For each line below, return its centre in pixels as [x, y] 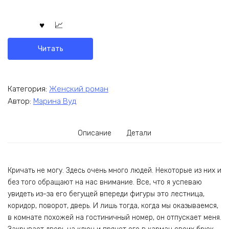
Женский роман [79, 89]
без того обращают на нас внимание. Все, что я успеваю [105, 182]
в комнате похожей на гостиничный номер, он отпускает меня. [114, 217]
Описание [95, 133]
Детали [139, 133]
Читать [50, 49]
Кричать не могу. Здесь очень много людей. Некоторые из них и [114, 170]
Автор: [20, 101]
